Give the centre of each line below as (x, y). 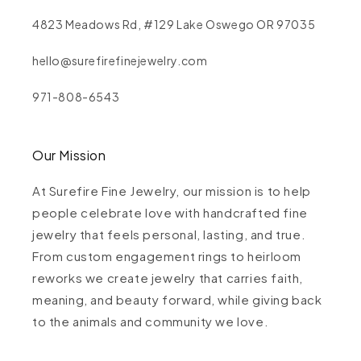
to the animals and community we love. (151, 322)
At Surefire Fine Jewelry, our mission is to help (172, 191)
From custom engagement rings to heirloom (167, 256)
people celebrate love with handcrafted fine (170, 213)
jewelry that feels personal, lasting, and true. (169, 234)
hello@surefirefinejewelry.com (120, 61)
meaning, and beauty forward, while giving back (177, 300)
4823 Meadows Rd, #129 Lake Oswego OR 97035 (174, 25)
